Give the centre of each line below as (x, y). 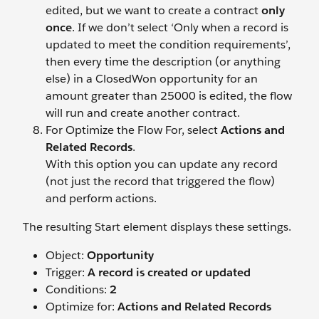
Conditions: (78, 289)
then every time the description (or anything (163, 61)
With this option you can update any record (162, 164)
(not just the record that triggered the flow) (160, 181)
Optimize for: (82, 306)
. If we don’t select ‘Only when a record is (180, 27)
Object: (66, 255)
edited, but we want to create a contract (153, 10)
